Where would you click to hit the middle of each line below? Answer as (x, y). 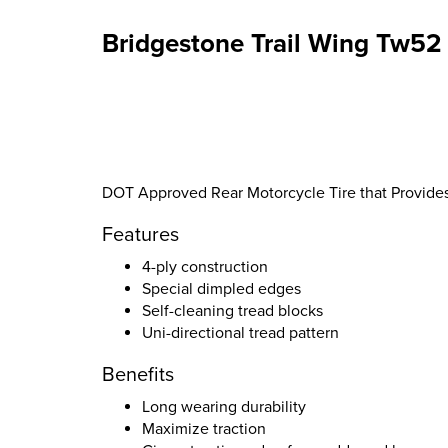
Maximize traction (204, 429)
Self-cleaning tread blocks (232, 311)
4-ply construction (205, 267)
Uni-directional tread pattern (240, 333)
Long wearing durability (224, 407)
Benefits (138, 375)
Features (140, 235)
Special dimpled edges (221, 289)
